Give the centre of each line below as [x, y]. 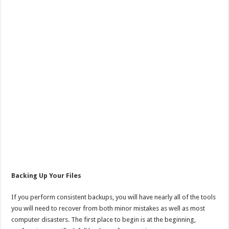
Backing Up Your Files [47, 175]
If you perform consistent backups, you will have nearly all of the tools [114, 197]
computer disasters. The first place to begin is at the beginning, [104, 219]
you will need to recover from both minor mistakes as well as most [108, 208]
